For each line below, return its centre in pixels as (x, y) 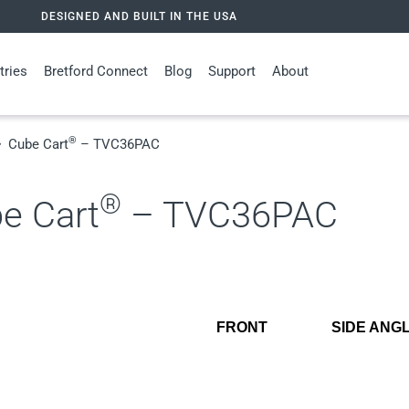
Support (232, 72)
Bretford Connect (96, 72)
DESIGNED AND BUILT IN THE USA (139, 16)
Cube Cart (37, 144)
